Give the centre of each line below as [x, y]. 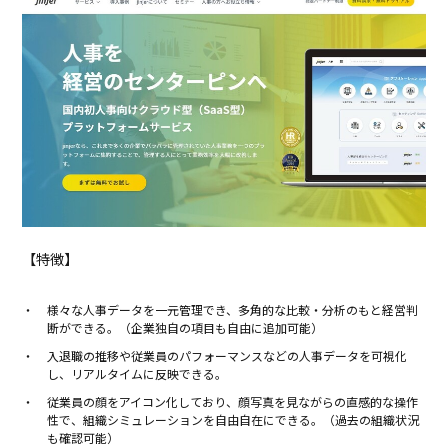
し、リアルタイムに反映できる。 [137, 373]
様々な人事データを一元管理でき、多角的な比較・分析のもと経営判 [233, 309]
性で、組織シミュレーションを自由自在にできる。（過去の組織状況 [233, 419]
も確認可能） [83, 437]
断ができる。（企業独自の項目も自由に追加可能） [185, 327]
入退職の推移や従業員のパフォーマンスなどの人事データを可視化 [227, 355]
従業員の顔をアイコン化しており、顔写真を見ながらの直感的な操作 [233, 401]
